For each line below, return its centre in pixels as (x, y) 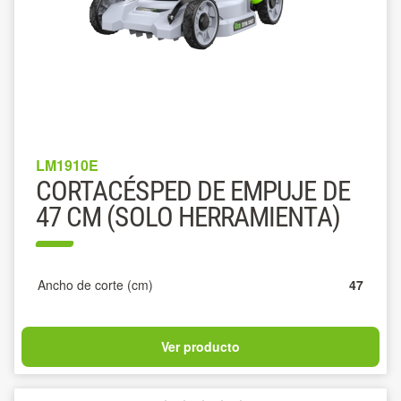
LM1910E (67, 165)
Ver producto (200, 346)
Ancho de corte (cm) (95, 285)
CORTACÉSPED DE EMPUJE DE (193, 191)
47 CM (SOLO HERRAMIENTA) (188, 217)
